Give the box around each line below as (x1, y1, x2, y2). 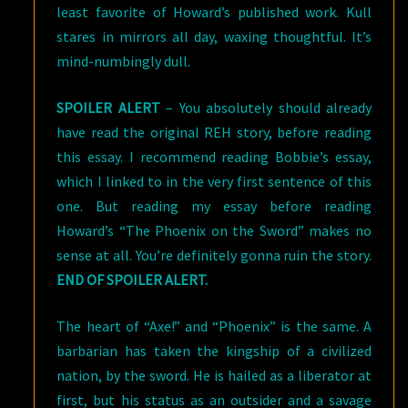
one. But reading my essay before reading (56, 197, 372, 215)
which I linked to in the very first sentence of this (56, 172, 372, 190)
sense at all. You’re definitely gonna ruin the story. (56, 246, 372, 264)
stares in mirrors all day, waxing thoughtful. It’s (56, 27, 372, 46)
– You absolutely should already (159, 98, 372, 117)
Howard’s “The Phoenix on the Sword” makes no (56, 221, 372, 240)
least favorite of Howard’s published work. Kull (56, 3, 372, 21)
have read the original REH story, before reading (56, 123, 372, 141)
